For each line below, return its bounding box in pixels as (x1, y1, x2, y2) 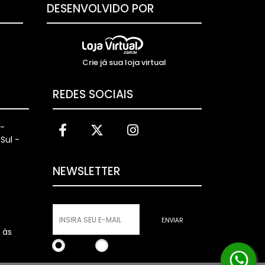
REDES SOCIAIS (52, 86, 133, 102)
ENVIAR (161, 215, 183, 224)
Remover (110, 241, 137, 251)
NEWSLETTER (52, 163, 121, 179)
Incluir (67, 241, 87, 251)
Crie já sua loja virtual (82, 57, 166, 69)
